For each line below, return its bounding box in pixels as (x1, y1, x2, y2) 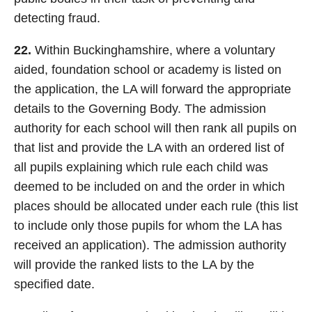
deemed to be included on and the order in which (14, 180, 285, 194)
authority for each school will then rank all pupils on (14, 121, 297, 135)
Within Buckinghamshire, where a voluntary (31, 43, 275, 57)
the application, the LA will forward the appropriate (14, 82, 291, 96)
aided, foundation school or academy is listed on (14, 63, 281, 77)
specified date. (14, 277, 95, 291)
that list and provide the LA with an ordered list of (14, 141, 284, 155)
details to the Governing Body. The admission (14, 102, 266, 116)
